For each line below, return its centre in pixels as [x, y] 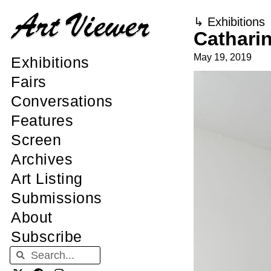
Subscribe [47, 237]
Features [42, 121]
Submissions [57, 198]
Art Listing [47, 179]
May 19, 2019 [222, 57]
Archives [42, 159]
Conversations [62, 101]
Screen [36, 140]
